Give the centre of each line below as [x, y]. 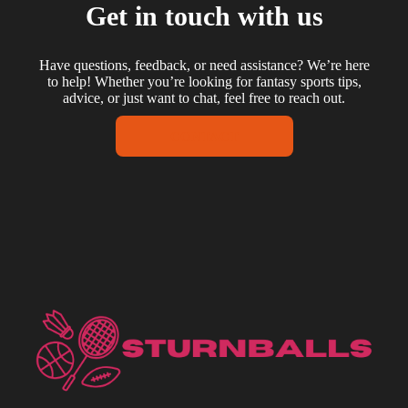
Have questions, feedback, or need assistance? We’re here [204, 66]
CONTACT [204, 137]
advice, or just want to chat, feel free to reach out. [204, 98]
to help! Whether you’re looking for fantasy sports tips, [204, 82]
